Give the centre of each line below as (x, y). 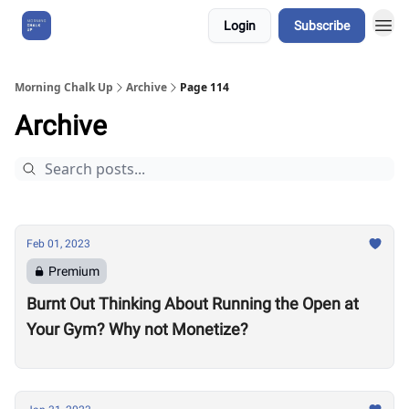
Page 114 (204, 87)
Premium (74, 271)
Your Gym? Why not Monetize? (137, 329)
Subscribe (322, 26)
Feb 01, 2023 (58, 244)
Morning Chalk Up (64, 87)
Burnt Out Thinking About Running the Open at (193, 304)
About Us (96, 26)
